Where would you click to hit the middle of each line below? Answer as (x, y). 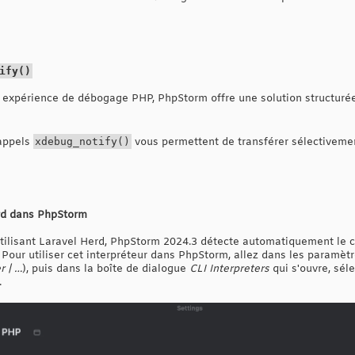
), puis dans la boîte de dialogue (106, 269)
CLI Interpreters (229, 269)
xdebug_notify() (82, 141)
